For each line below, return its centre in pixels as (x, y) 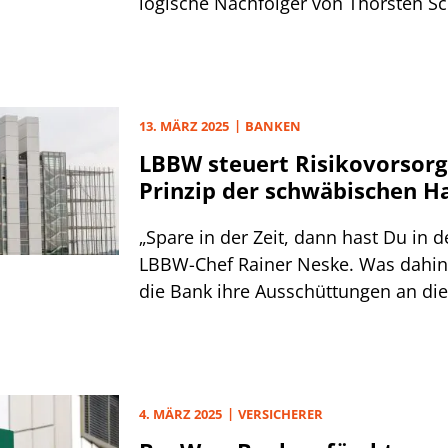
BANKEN (273, 126)
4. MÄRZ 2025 (180, 414)
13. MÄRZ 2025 (184, 126)
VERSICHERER (280, 414)
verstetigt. (180, 318)
